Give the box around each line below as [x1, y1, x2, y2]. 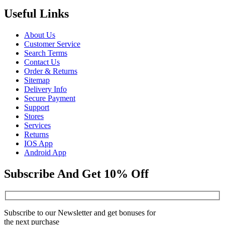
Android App [24, 148, 66, 157]
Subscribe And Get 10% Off [4, 167, 149, 180]
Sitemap [24, 76, 50, 85]
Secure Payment [24, 94, 75, 103]
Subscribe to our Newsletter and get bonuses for [4, 208, 156, 217]
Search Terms [24, 49, 67, 58]
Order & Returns [24, 67, 77, 76]
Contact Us [24, 58, 60, 67]
